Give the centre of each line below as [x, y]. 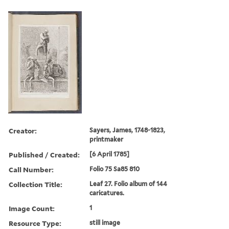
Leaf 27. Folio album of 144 [129, 184]
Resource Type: [35, 223]
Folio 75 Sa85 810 [115, 169]
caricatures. [107, 193]
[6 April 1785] [110, 154]
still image [105, 222]
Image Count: [32, 208]
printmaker [107, 139]
